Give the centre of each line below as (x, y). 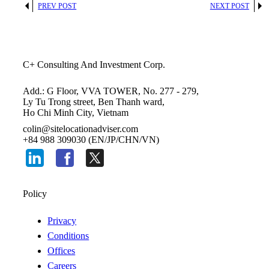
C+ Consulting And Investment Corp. (94, 64)
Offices (62, 250)
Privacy (62, 220)
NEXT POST (229, 6)
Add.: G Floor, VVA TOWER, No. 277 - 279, (111, 91)
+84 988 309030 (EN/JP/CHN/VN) (91, 140)
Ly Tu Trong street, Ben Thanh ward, (94, 102)
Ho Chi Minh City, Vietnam (76, 113)
